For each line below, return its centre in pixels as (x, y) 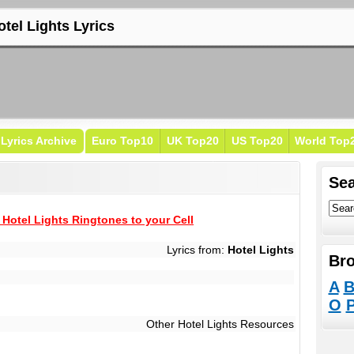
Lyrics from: (197, 250)
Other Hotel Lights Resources (220, 324)
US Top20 (257, 141)
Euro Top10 (122, 141)
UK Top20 (192, 141)
